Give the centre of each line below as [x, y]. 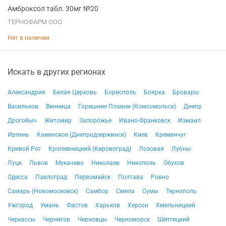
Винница [58, 106]
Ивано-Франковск [145, 121]
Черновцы [92, 219]
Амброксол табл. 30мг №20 [53, 9]
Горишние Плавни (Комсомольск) [127, 106]
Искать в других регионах [56, 72]
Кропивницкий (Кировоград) [90, 149]
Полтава [131, 177]
